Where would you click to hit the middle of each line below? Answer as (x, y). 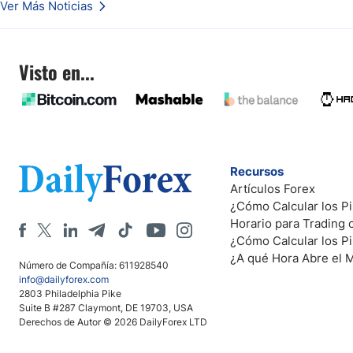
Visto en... (57, 72)
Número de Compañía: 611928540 (94, 265)
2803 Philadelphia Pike (70, 294)
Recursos (257, 171)
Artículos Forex (273, 189)
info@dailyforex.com (64, 279)
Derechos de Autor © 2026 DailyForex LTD (113, 322)
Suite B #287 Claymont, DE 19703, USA (106, 308)
